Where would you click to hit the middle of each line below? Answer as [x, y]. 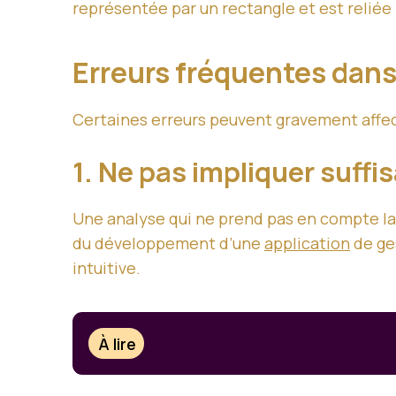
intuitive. [107, 268]
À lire [118, 343]
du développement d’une [168, 244]
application [307, 244]
